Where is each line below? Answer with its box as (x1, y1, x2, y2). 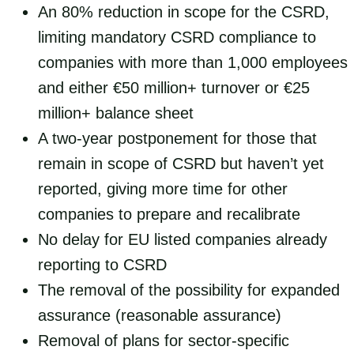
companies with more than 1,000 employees (38, 53, 348, 71)
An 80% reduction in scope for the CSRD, (38, 2, 330, 21)
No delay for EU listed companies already (38, 230, 327, 248)
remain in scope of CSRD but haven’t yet (38, 154, 324, 172)
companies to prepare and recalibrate (38, 205, 300, 223)
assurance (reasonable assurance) (38, 306, 281, 324)
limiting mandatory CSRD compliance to (38, 28, 316, 46)
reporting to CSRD (38, 255, 167, 273)
